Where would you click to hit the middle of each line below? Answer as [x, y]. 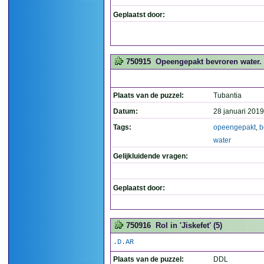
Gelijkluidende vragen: [151, 156]
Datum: [126, 111]
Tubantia [227, 95]
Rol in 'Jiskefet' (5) [189, 225]
